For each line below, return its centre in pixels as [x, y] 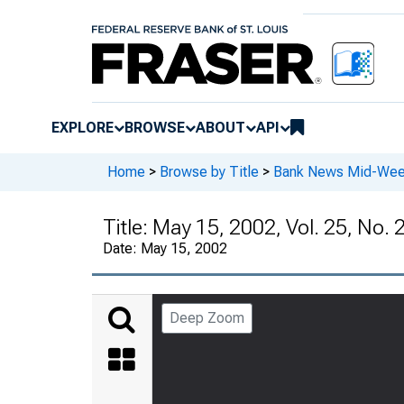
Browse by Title [209, 172]
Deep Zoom [207, 317]
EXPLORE [83, 127]
